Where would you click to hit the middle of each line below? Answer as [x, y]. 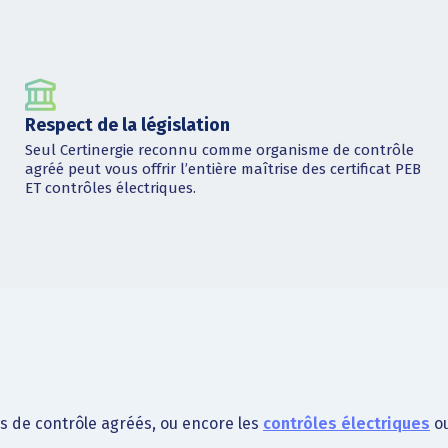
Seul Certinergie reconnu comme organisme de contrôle [219, 149]
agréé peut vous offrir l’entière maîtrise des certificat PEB [222, 168]
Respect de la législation [127, 125]
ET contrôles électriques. [110, 187]
